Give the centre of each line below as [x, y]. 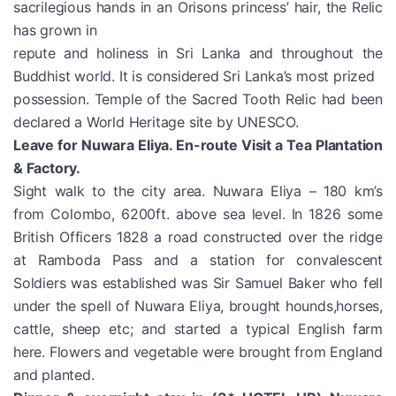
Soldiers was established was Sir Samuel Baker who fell [198, 282]
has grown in [55, 30]
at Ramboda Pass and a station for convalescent [198, 259]
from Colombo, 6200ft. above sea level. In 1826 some [198, 213]
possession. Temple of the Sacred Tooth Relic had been [198, 99]
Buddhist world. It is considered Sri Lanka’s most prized [194, 76]
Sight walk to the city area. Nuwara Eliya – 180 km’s [198, 190]
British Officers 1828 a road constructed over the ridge [198, 236]
